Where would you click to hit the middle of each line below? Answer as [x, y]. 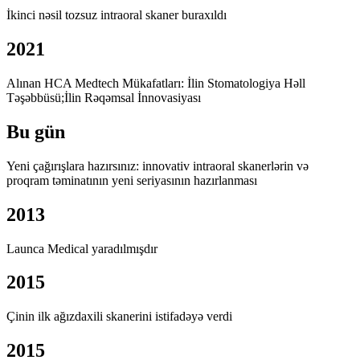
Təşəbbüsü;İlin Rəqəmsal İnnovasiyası [104, 97]
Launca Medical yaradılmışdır [82, 248]
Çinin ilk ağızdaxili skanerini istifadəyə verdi [119, 317]
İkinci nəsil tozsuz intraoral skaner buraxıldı [117, 15]
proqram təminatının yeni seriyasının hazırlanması [132, 180]
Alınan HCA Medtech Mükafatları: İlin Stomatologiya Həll [156, 83]
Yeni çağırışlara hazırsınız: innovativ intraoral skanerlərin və [157, 166]
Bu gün [36, 131]
